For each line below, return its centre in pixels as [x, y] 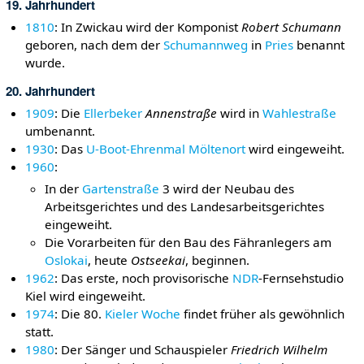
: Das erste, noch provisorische [144, 277]
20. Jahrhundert [50, 91]
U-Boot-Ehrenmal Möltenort [166, 149]
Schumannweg [206, 45]
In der [64, 188]
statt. [40, 331]
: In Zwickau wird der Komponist [148, 27]
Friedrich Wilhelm [279, 349]
